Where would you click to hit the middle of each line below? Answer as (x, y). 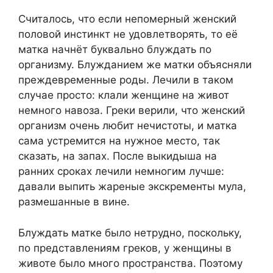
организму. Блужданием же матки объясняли (135, 65)
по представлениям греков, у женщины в (125, 248)
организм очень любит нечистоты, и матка (128, 126)
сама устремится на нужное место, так (119, 141)
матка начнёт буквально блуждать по (115, 50)
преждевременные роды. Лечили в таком (126, 80)
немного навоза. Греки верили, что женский (132, 111)
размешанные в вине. (74, 202)
